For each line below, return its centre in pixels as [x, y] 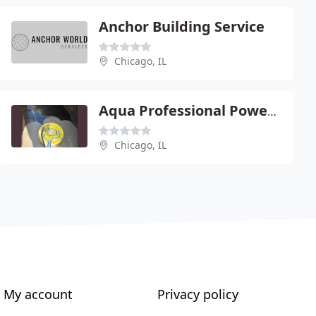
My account [38, 294]
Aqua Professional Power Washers [272, 111]
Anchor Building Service [182, 26]
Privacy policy [197, 294]
